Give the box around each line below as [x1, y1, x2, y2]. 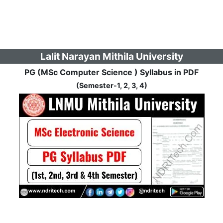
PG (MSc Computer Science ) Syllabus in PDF [24, 67, 199, 77]
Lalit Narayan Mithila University [40, 50, 183, 62]
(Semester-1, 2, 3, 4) [76, 81, 147, 90]
